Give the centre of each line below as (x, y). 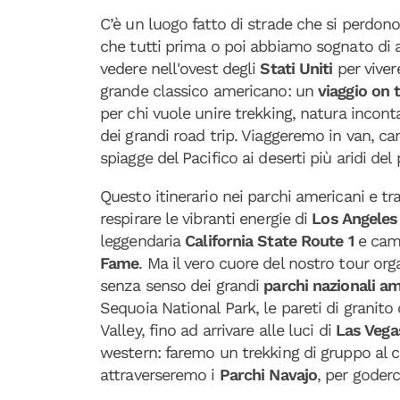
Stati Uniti (296, 68)
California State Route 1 (271, 241)
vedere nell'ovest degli (178, 68)
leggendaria (143, 241)
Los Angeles (355, 218)
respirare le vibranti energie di (206, 218)
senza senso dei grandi (182, 285)
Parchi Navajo (268, 375)
